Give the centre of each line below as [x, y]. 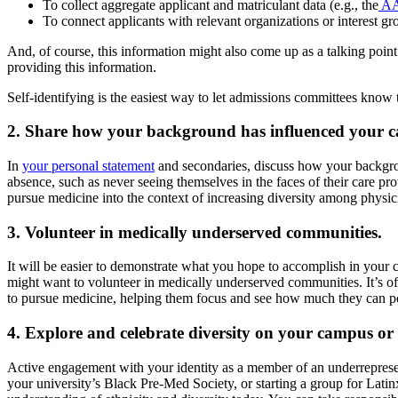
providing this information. [82, 67]
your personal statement [88, 165]
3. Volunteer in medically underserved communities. [195, 232]
